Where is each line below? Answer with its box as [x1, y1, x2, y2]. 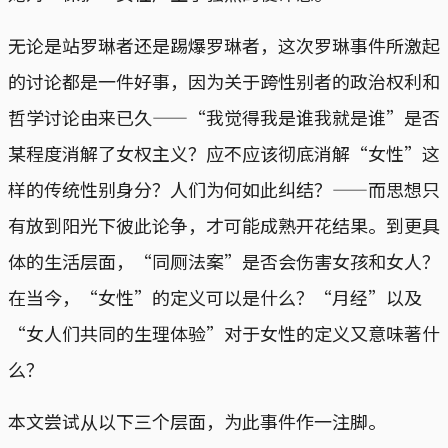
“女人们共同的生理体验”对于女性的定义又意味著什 [8, 319, 440, 346]
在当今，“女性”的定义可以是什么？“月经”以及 [8, 283, 422, 310]
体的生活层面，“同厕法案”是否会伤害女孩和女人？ [8, 247, 440, 274]
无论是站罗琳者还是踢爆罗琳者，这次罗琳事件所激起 [8, 31, 440, 58]
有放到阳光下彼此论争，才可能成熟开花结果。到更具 [8, 211, 440, 238]
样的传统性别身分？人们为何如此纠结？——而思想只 [8, 175, 440, 202]
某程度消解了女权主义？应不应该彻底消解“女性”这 [8, 139, 440, 166]
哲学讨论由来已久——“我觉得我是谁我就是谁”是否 [8, 103, 440, 130]
